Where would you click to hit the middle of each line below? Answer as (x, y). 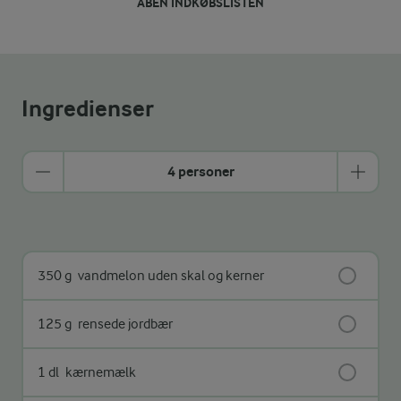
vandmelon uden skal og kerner (170, 275)
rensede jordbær (124, 324)
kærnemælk (99, 372)
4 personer (200, 171)
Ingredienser (88, 108)
